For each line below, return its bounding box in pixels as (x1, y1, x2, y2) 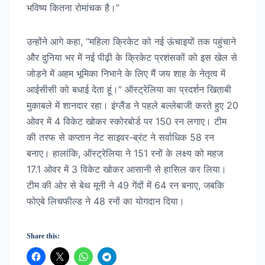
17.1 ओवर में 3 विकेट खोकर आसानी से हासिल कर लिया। (27, 163, 227, 176)
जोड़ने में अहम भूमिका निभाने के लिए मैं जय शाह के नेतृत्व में (27, 67, 225, 80)
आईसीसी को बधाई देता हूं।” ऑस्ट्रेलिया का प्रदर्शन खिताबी (27, 83, 231, 96)
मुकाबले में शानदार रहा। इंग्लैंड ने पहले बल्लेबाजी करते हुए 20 (27, 99, 238, 112)
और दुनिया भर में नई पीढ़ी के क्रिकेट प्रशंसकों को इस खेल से (27, 51, 237, 64)
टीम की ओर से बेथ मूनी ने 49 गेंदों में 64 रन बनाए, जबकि (27, 179, 224, 192)
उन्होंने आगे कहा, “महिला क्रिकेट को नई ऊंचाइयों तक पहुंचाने (27, 35, 236, 48)
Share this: (27, 232, 60, 241)
